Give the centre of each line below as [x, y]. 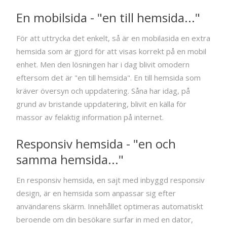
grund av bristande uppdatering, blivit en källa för [101, 104]
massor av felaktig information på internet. [90, 117]
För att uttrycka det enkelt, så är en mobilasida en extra [113, 38]
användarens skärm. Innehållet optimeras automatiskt [110, 206]
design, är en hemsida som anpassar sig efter [96, 193]
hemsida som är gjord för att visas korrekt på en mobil [111, 51]
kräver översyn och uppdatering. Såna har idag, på [103, 90]
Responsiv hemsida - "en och [96, 143]
